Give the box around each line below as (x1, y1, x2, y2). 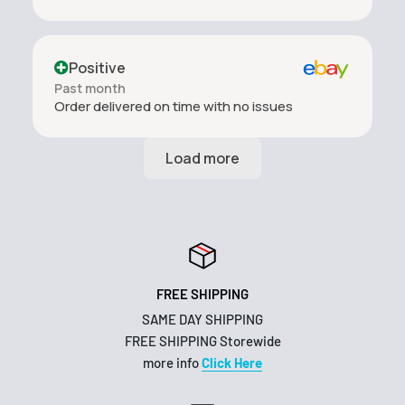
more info (143, 353, 202, 371)
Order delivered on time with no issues (54, 96, 293, 116)
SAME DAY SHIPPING (142, 310, 263, 327)
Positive (69, 57, 126, 78)
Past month (54, 79, 126, 97)
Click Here (202, 353, 262, 371)
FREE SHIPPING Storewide (124, 332, 281, 349)
